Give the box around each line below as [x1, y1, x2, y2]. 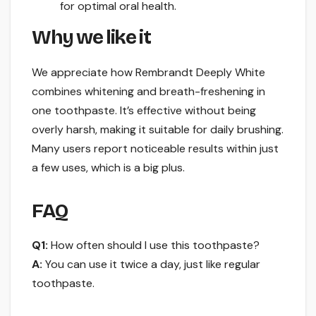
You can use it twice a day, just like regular [42, 257, 260, 272]
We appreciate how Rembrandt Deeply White [32, 64, 265, 80]
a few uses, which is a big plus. [32, 159, 185, 175]
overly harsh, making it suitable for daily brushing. [32, 121, 284, 137]
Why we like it [32, 25, 151, 49]
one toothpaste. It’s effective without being [32, 102, 256, 118]
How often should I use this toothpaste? [48, 238, 260, 253]
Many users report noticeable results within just [32, 140, 279, 156]
